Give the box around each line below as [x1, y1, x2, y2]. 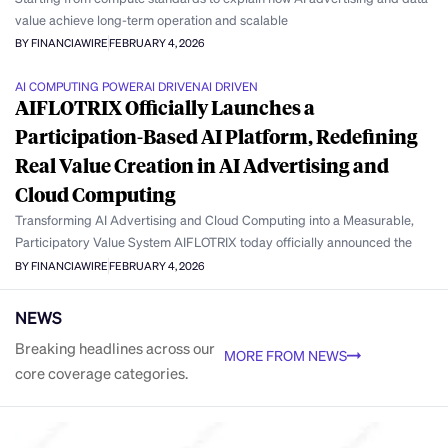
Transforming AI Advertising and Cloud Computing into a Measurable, [15, 211, 414, 229]
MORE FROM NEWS [224, 346, 347, 365]
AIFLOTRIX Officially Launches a [15, 95, 315, 121]
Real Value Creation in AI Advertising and [15, 153, 389, 179]
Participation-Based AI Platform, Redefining [15, 124, 418, 150]
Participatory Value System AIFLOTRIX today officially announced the [15, 233, 412, 251]
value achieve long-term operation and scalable [15, 10, 288, 28]
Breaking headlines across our [15, 337, 215, 358]
